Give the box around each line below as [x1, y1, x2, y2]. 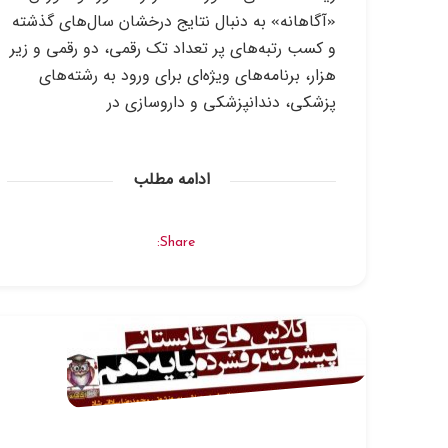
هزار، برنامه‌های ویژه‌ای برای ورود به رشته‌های [39, 68, 336, 84]
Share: [160, 235, 196, 250]
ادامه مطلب [132, 172, 210, 188]
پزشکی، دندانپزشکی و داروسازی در [107, 95, 336, 111]
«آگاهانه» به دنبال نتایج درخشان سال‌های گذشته [12, 14, 336, 30]
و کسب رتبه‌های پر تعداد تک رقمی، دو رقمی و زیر [10, 41, 336, 57]
